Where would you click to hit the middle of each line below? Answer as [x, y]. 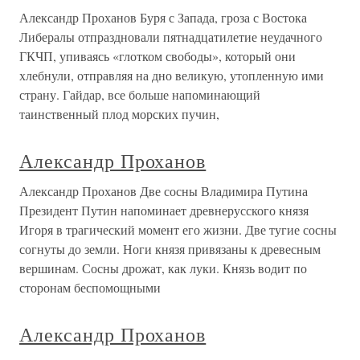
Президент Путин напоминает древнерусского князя [164, 211]
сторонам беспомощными [90, 288]
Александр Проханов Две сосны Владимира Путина [164, 191]
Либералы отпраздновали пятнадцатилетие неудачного [171, 37]
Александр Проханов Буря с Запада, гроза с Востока [163, 18]
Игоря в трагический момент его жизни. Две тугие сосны [178, 230]
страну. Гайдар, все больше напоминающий [140, 95]
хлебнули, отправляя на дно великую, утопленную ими [172, 76]
